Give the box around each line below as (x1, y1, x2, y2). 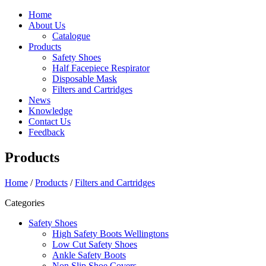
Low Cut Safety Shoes (52, 239, 137, 249)
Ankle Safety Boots (52, 249, 126, 260)
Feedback (28, 127, 65, 137)
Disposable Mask (52, 74, 117, 84)
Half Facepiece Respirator (52, 63, 150, 73)
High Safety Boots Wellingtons (52, 228, 169, 239)
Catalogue (52, 31, 90, 41)
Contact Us (28, 116, 71, 126)
